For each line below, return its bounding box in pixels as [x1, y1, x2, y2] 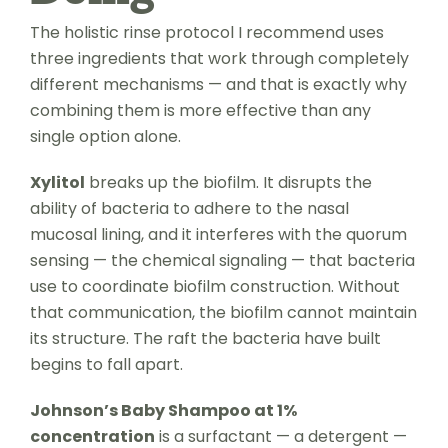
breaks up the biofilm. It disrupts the [84, 170, 372, 194]
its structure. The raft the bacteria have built [29, 326, 381, 350]
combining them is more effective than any [29, 98, 371, 122]
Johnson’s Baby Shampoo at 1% [29, 398, 297, 422]
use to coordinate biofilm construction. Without [29, 274, 400, 298]
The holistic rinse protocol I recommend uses [29, 20, 384, 44]
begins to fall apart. [29, 352, 183, 376]
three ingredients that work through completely [29, 46, 409, 70]
